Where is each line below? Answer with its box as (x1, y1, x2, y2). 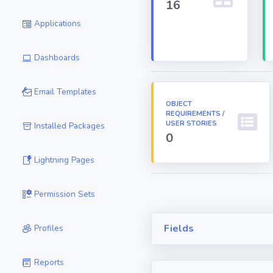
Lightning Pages (34, 154, 94, 166)
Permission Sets (34, 188, 95, 200)
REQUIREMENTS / (166, 109, 225, 118)
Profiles (34, 222, 63, 234)
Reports (34, 257, 64, 268)
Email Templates (34, 86, 96, 97)
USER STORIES (166, 119, 217, 128)
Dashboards (34, 52, 80, 63)
